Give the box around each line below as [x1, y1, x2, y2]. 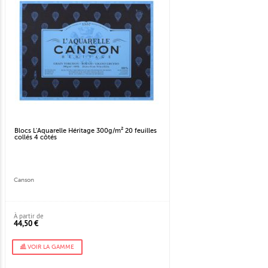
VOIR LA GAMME [26, 243, 74, 251]
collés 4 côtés [14, 133, 57, 142]
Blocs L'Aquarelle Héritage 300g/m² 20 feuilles [14, 127, 157, 135]
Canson [14, 176, 34, 184]
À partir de [14, 212, 44, 221]
